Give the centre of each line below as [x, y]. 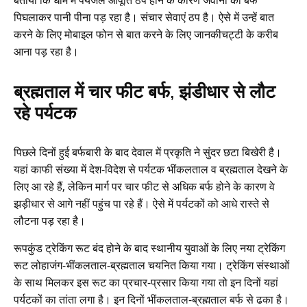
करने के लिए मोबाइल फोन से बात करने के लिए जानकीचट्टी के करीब [146, 35]
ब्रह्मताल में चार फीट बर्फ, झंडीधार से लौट [145, 92]
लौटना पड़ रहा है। [50, 221]
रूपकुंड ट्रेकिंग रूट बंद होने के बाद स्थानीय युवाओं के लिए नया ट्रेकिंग [149, 248]
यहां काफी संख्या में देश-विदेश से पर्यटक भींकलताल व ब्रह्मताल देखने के [151, 170]
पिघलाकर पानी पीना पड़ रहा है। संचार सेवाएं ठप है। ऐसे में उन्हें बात [144, 17]
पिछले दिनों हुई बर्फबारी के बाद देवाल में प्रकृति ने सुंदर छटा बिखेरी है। [148, 152]
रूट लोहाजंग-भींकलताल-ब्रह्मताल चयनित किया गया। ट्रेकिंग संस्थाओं [151, 266]
